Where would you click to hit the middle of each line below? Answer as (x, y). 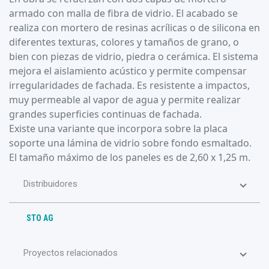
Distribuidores (50, 183)
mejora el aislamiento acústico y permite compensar (128, 71)
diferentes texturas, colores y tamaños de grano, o (124, 42)
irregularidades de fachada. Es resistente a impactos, (129, 85)
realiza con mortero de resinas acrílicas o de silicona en (134, 28)
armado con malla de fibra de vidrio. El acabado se (123, 13)
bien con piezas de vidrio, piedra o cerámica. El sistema (134, 56)
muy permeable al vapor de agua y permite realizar (125, 100)
